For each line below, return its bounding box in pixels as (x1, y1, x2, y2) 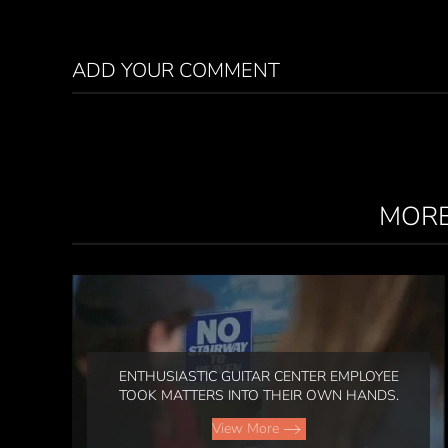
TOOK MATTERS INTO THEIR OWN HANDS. (118, 385, 399, 405)
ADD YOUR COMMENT (72, 57, 280, 84)
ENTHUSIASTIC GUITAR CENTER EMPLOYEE (118, 366, 399, 386)
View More (211, 418, 279, 438)
